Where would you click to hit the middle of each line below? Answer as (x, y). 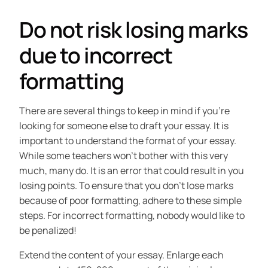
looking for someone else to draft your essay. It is (124, 126)
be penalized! (48, 231)
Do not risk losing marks (133, 30)
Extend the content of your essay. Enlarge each (121, 255)
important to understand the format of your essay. (128, 141)
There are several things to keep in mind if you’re (124, 111)
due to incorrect (96, 56)
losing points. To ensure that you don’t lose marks (126, 186)
